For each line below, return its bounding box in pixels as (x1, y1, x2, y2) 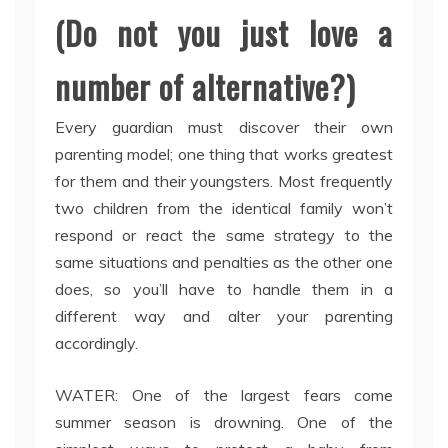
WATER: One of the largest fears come (55, 385, 393, 406)
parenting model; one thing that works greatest (55, 144, 393, 165)
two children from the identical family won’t (55, 198, 393, 219)
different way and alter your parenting (55, 306, 393, 327)
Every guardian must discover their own (55, 117, 393, 138)
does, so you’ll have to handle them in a (55, 279, 393, 300)
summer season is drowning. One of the (55, 412, 393, 433)
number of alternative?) (55, 63, 356, 111)
